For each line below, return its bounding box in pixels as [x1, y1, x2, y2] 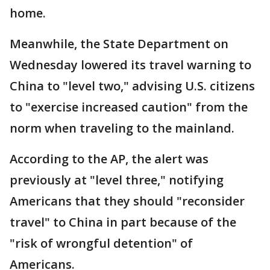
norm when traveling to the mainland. [10, 120, 237, 137]
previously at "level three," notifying [10, 172, 224, 189]
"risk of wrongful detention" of [10, 235, 193, 252]
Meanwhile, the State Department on [10, 36, 228, 52]
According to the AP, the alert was [10, 151, 209, 168]
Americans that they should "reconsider [10, 193, 245, 210]
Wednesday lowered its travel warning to [10, 57, 251, 74]
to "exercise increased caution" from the [10, 99, 248, 116]
